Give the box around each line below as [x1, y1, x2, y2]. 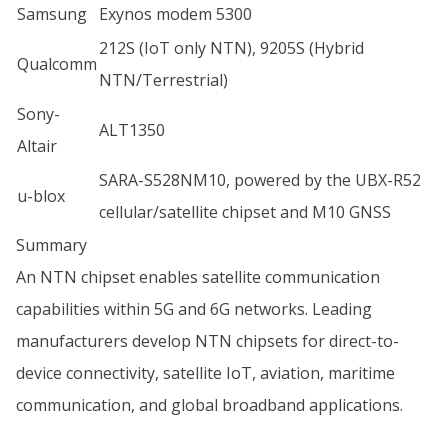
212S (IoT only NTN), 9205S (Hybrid [99, 37, 364, 59]
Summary [16, 234, 87, 256]
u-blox [17, 185, 65, 207]
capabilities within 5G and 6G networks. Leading [16, 298, 372, 320]
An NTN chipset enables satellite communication [16, 266, 380, 288]
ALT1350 [99, 119, 165, 141]
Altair [17, 135, 57, 157]
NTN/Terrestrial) [99, 69, 228, 91]
